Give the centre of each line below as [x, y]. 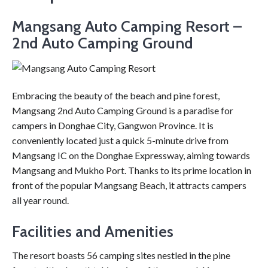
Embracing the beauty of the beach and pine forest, [116, 96]
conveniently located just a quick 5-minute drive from [120, 141]
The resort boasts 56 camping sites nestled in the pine [121, 255]
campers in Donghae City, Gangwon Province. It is [113, 126]
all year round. [40, 200]
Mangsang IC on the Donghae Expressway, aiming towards [131, 156]
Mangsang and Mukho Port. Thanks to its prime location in [132, 170]
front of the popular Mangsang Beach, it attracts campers [129, 185]
